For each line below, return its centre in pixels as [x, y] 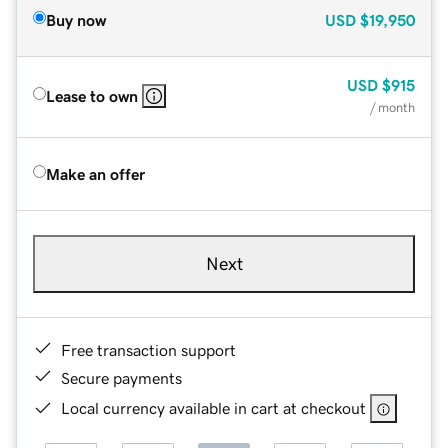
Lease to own [92, 95]
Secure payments [121, 377]
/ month [392, 107]
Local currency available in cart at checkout [213, 407]
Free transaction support [148, 349]
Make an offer [95, 173]
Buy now [76, 19]
